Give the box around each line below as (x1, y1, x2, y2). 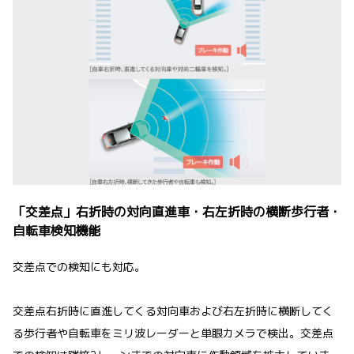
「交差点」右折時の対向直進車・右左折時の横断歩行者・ (13, 202, 341, 220)
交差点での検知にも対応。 (13, 258, 145, 274)
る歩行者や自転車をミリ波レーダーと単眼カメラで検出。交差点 (13, 325, 333, 341)
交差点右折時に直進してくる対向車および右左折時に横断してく (13, 303, 333, 318)
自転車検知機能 (13, 221, 101, 239)
